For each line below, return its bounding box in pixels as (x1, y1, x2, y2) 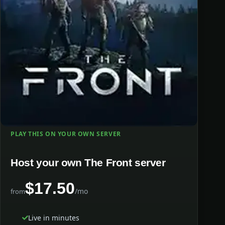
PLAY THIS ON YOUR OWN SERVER (11, 129, 121, 138)
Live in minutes (28, 212, 80, 222)
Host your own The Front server (11, 157, 166, 169)
